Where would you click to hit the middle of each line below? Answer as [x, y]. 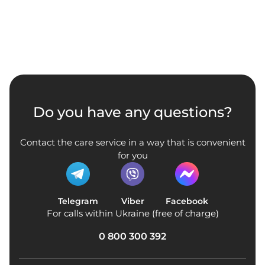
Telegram [78, 201]
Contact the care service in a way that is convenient [132, 143]
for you [132, 156]
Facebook [187, 201]
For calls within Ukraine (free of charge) [132, 214]
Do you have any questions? [132, 112]
